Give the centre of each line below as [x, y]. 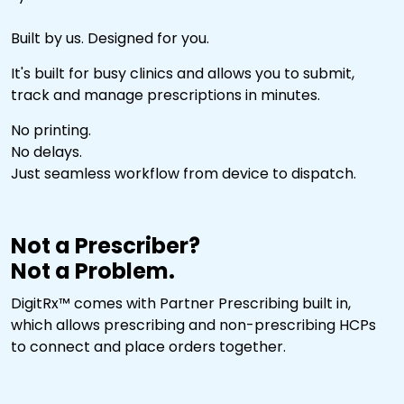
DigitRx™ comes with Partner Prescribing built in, [181, 303]
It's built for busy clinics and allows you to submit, [183, 73]
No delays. [46, 151]
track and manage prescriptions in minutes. [165, 95]
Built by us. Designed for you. [110, 38]
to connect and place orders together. [148, 346]
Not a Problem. [93, 271]
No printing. [51, 130]
